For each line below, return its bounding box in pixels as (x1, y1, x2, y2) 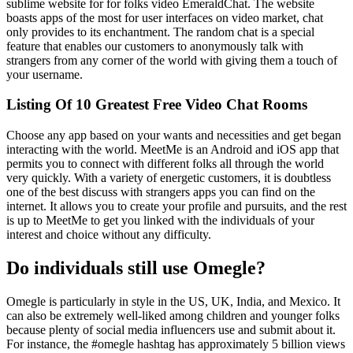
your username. (6, 67, 83, 81)
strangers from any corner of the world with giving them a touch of (6, 53, 337, 67)
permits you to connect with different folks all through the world (6, 156, 324, 170)
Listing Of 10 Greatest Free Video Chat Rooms (6, 96, 307, 113)
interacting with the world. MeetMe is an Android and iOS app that (6, 142, 339, 156)
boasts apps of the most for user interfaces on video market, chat (6, 10, 323, 24)
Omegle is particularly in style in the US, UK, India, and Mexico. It (6, 294, 340, 308)
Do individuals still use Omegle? (6, 257, 266, 278)
